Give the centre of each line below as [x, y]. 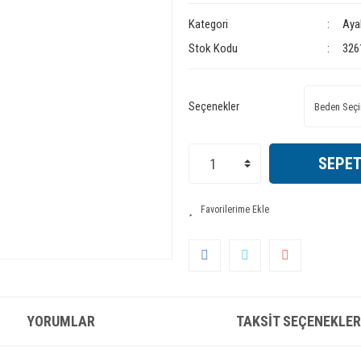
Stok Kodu [213, 48]
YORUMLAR [61, 322]
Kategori [208, 24]
